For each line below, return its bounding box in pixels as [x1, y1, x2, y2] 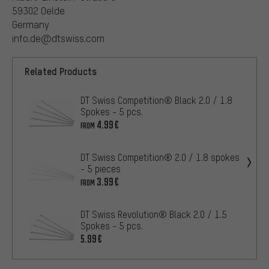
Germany [12, 17, 49, 31]
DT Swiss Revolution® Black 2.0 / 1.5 [80, 208, 227, 220]
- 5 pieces [80, 162, 121, 175]
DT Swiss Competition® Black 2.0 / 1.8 [80, 94, 232, 106]
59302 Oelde [12, 4, 65, 17]
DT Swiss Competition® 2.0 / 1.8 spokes [80, 151, 240, 163]
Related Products [25, 64, 97, 77]
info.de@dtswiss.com [12, 31, 104, 44]
